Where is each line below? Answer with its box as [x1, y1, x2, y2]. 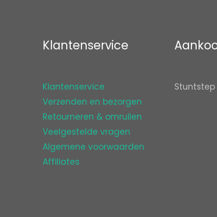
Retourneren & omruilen [42, 110, 142, 123]
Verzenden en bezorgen [42, 95, 142, 108]
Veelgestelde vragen [42, 125, 130, 138]
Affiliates [42, 155, 79, 168]
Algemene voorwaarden [42, 140, 144, 153]
